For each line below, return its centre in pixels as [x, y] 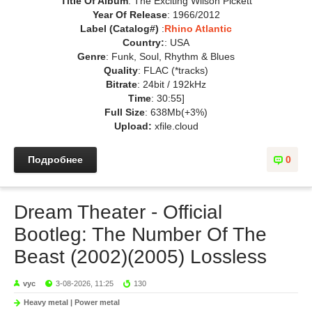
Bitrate [122, 84]
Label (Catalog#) [121, 29]
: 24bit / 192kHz [172, 84]
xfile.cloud [175, 126]
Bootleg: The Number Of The [140, 234]
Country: [143, 42]
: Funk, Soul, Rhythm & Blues [170, 56]
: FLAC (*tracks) [173, 70]
